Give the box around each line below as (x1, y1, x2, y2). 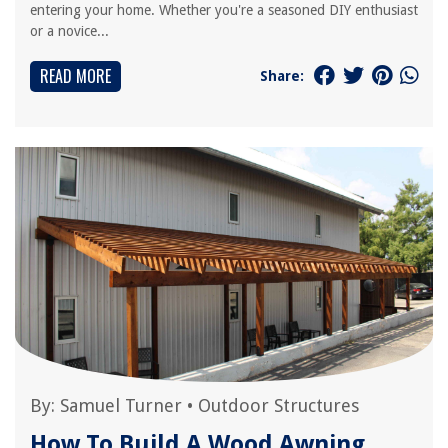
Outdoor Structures (198, 395, 359, 416)
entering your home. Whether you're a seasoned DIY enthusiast (30, 2, 418, 18)
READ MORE (40, 64, 111, 88)
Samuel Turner (60, 395, 182, 416)
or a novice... (30, 23, 109, 39)
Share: (260, 67, 304, 84)
